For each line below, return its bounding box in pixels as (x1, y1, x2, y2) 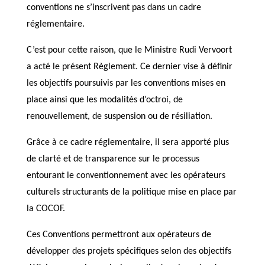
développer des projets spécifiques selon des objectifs (26, 247, 231, 256)
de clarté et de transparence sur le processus (26, 154, 199, 164)
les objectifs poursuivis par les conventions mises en (26, 79, 225, 88)
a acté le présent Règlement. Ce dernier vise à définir (26, 62, 232, 72)
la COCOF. (26, 204, 65, 214)
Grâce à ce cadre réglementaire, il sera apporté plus (26, 138, 229, 147)
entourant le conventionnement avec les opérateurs (26, 171, 225, 180)
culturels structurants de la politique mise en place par (26, 188, 237, 197)
